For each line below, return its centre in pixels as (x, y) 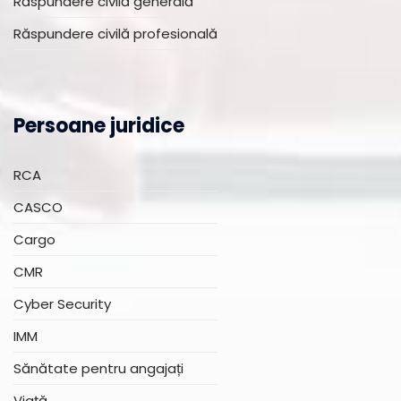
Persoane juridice (99, 126)
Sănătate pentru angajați (98, 368)
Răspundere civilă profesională (115, 34)
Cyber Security (62, 304)
